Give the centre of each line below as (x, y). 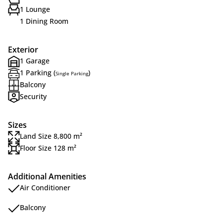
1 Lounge (35, 9)
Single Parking (72, 73)
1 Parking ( (38, 73)
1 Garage (35, 61)
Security (33, 96)
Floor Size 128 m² (48, 148)
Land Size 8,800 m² (51, 136)
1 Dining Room (44, 21)
